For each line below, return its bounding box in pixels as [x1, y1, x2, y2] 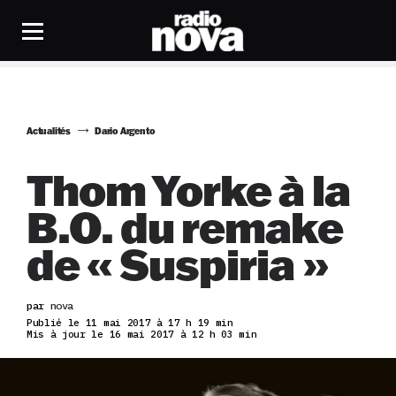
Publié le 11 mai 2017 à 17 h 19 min [27, 316, 233, 329]
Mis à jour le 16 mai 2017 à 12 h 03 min [27, 328, 257, 340]
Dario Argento [95, 126, 156, 137]
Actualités [27, 126, 71, 137]
